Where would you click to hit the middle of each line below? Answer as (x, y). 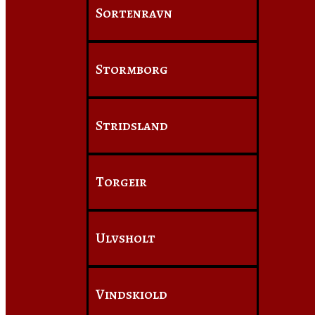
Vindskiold (131, 294)
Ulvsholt (126, 238)
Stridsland (132, 126)
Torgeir (121, 182)
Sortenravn (134, 13)
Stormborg (132, 69)
